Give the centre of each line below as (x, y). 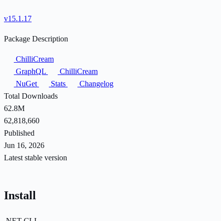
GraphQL (31, 71)
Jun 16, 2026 (24, 145)
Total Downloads (31, 96)
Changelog (95, 83)
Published (19, 133)
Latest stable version (36, 157)
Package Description (36, 38)
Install (20, 195)
